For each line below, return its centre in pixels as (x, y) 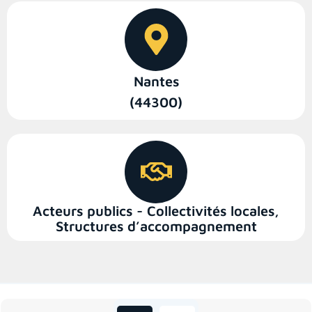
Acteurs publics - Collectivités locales (154, 210)
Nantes (156, 81)
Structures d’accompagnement (156, 226)
